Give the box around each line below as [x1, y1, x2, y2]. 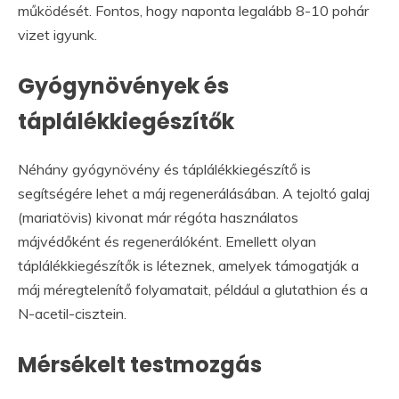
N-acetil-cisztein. [18, 305, 126, 323]
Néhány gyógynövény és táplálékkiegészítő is [18, 160, 311, 179]
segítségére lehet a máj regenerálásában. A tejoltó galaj [18, 184, 370, 203]
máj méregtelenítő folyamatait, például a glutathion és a [18, 281, 368, 299]
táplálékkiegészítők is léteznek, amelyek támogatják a [18, 256, 359, 275]
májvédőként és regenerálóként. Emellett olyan [18, 232, 316, 251]
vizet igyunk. [18, 26, 97, 45]
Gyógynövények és [18, 71, 229, 102]
